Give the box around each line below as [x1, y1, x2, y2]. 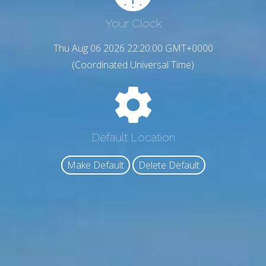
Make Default [66, 159, 124, 172]
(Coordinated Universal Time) [72, 58, 194, 72]
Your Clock [104, 17, 161, 30]
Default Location [91, 130, 175, 144]
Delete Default [138, 159, 199, 172]
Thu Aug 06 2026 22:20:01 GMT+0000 [53, 42, 213, 55]
